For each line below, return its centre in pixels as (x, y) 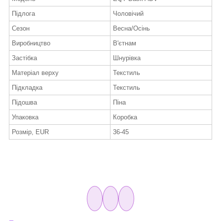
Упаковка (25, 117)
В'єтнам (125, 43)
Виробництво (31, 43)
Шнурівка (127, 58)
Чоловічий (128, 14)
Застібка (24, 58)
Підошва (24, 103)
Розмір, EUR (30, 132)
